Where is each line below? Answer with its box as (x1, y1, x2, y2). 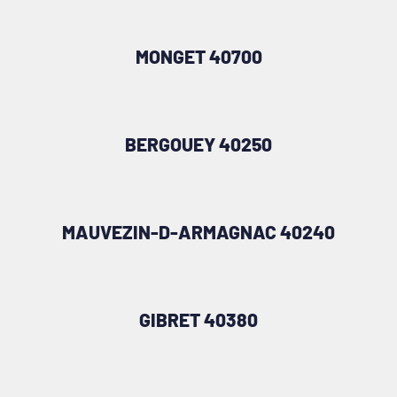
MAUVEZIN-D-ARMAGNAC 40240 (62, 220, 335, 243)
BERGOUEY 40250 (125, 132, 272, 155)
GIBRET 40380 (139, 307, 258, 331)
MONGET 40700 (135, 44, 262, 67)
